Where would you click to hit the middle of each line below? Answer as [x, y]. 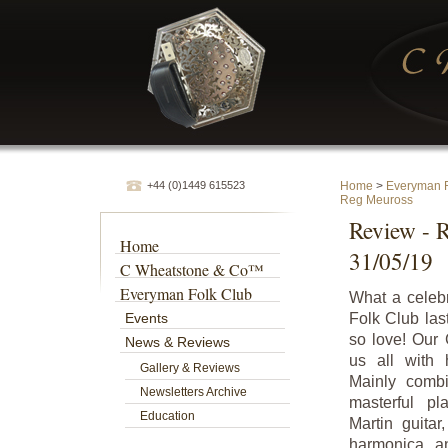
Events [146, 318]
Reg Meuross [376, 200]
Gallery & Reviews [190, 368]
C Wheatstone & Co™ [192, 269]
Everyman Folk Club [186, 293]
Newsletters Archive [193, 392]
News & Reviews [177, 342]
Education [167, 416]
